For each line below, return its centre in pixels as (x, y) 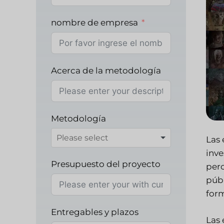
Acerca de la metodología (106, 70)
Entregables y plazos (95, 212)
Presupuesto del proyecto (106, 164)
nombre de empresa (94, 22)
